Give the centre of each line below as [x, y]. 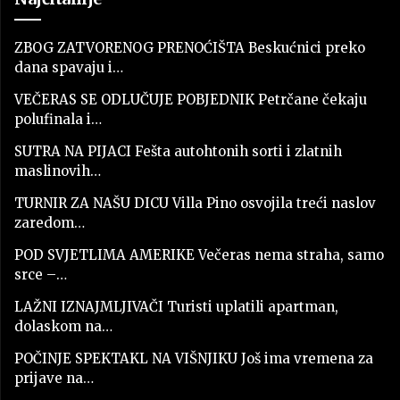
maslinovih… [58, 171]
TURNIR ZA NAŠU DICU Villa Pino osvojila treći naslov [195, 203]
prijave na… [54, 378]
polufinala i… [58, 119]
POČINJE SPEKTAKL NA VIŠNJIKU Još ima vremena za [194, 358]
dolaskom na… [63, 326]
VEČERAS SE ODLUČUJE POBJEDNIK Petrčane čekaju [191, 99]
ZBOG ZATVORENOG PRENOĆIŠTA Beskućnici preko [190, 47]
